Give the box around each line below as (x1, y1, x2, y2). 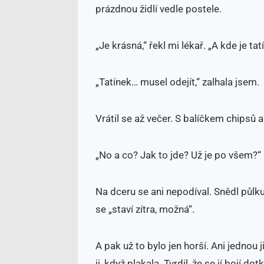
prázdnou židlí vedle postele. (95, 2, 222, 15)
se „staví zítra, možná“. (95, 203, 194, 215)
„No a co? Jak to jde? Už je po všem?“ (95, 148, 261, 161)
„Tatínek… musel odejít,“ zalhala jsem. (95, 75, 259, 88)
